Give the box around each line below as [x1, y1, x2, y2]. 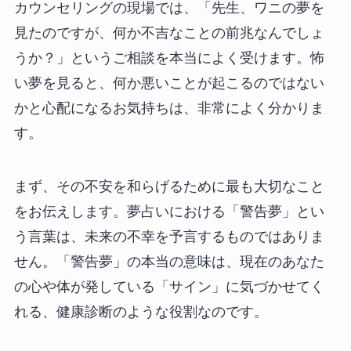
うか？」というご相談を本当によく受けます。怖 [13, 50, 324, 67]
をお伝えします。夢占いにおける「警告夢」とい [13, 204, 324, 220]
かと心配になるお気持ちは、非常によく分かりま [13, 100, 324, 117]
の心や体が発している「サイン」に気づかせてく [13, 279, 324, 295]
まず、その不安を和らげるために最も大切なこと [13, 179, 324, 195]
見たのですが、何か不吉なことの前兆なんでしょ [13, 25, 324, 42]
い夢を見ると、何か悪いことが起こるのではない [13, 75, 324, 92]
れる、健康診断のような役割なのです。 [13, 304, 268, 320]
